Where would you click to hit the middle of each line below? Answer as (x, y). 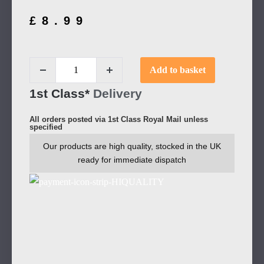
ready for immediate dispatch (132, 159)
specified (46, 127)
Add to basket (178, 70)
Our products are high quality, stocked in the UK (132, 146)
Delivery (118, 93)
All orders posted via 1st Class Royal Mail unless (119, 119)
